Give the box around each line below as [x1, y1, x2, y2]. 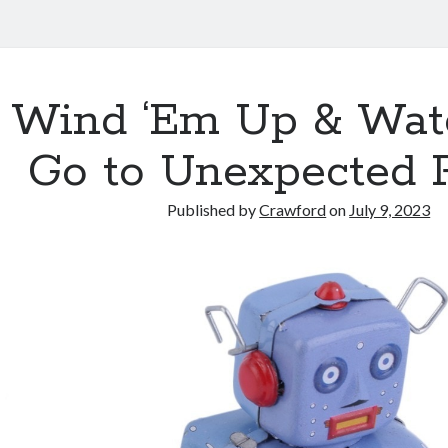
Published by [167, 200, 260, 219]
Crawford [259, 200, 327, 219]
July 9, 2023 [349, 200, 431, 219]
